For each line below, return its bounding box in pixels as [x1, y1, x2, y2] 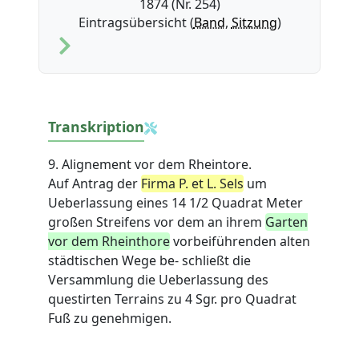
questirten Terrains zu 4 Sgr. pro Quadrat [48, 290, 297, 309]
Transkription [48, 117, 145, 136]
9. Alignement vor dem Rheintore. [48, 155, 252, 174]
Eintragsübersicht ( [78, 14, 194, 31]
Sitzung [231, 14, 277, 31]
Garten [265, 213, 309, 232]
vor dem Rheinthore [48, 232, 171, 251]
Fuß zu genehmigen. [48, 309, 172, 328]
